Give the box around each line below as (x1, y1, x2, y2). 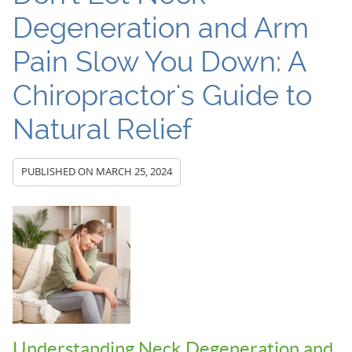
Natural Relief (12, 112, 192, 146)
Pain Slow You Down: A (12, 44, 306, 79)
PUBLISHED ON (20, 164, 96, 178)
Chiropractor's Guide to (12, 78, 312, 112)
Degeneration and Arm (12, 10, 309, 45)
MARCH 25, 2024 (95, 164, 172, 178)
